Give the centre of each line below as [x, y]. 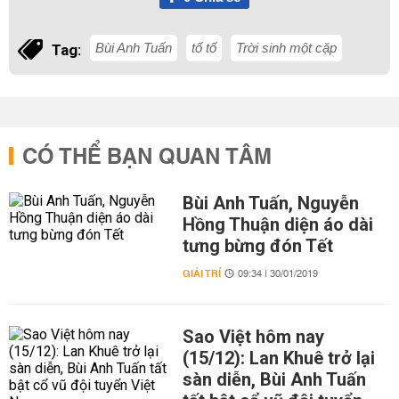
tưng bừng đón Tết [257, 246]
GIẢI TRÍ [201, 274]
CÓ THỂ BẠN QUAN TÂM [147, 158]
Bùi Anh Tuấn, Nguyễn [270, 203]
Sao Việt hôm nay [253, 337]
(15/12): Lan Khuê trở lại [278, 358]
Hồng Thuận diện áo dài [277, 224]
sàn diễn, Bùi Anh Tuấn [274, 379]
